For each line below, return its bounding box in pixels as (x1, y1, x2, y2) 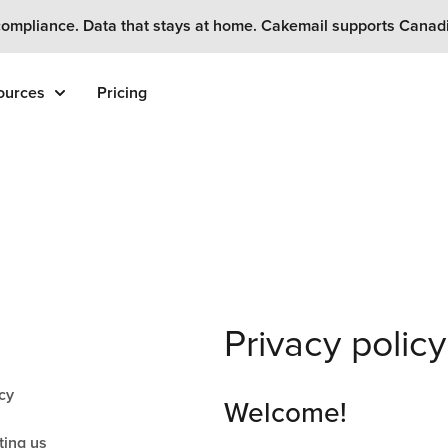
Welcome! (224, 395, 347, 430)
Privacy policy (224, 325, 446, 364)
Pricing (97, 84, 148, 101)
